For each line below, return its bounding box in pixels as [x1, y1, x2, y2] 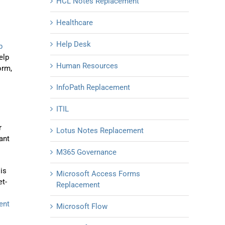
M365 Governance [56, 148, 117, 157]
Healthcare [56, 18, 93, 28]
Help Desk [56, 40, 91, 49]
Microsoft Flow [56, 202, 107, 211]
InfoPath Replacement [56, 83, 130, 92]
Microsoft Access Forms [56, 169, 140, 179]
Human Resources [56, 61, 118, 71]
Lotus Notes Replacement [56, 126, 144, 136]
